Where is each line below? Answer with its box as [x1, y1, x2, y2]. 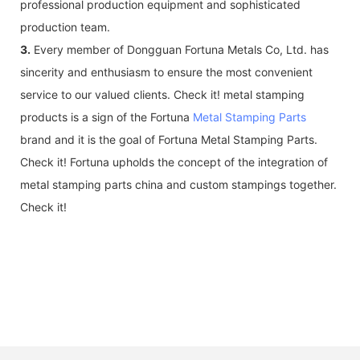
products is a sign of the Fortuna [20, 109, 193, 124]
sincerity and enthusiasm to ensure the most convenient [20, 64, 313, 79]
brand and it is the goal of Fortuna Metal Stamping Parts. [20, 132, 317, 146]
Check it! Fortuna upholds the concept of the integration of [20, 154, 328, 169]
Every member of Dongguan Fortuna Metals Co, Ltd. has [31, 42, 329, 56]
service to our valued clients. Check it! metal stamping [20, 87, 305, 101]
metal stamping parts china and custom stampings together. [20, 177, 337, 191]
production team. [20, 19, 110, 34]
